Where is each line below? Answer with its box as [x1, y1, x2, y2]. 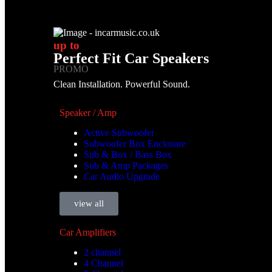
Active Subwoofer [84, 127, 154, 138]
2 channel [84, 247, 121, 258]
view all [74, 199, 104, 209]
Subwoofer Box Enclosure [84, 138, 186, 149]
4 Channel [84, 258, 123, 269]
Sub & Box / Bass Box [84, 149, 172, 160]
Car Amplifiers [59, 227, 116, 238]
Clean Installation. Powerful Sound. [53, 79, 190, 90]
